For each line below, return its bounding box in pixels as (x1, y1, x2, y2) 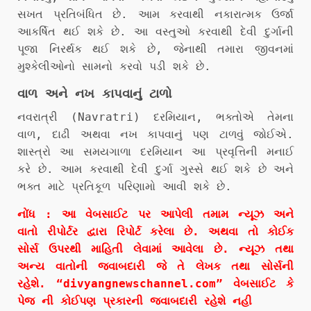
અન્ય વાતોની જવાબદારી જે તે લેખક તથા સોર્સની (17, 260, 294, 273)
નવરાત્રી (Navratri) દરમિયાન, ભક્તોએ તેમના (17, 110, 294, 124)
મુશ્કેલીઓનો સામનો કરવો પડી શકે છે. (17, 60, 211, 73)
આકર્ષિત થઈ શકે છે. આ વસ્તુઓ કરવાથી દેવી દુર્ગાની (17, 25, 294, 38)
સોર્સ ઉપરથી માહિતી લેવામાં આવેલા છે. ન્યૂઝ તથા (17, 242, 294, 255)
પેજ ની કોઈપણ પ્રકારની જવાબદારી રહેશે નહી (17, 294, 252, 308)
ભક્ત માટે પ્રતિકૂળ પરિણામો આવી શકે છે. (17, 180, 232, 193)
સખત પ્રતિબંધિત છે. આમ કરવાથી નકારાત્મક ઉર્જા (17, 8, 294, 21)
